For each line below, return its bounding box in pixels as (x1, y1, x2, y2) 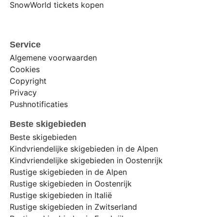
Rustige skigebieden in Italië (10, 190, 112, 201)
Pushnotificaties (10, 99, 68, 109)
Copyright (10, 76, 46, 86)
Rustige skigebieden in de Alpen (10, 167, 127, 177)
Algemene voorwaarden (10, 52, 97, 62)
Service (10, 39, 41, 49)
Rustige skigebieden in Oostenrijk (10, 179, 132, 189)
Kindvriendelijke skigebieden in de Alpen (10, 144, 158, 154)
